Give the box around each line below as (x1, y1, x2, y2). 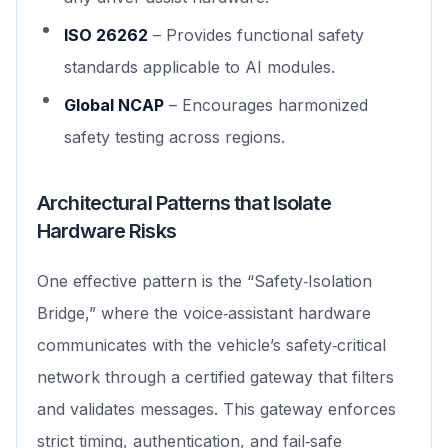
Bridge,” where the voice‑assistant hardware (37, 303, 371, 324)
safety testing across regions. (64, 127, 285, 148)
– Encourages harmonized (164, 95, 368, 116)
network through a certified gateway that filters (37, 367, 394, 388)
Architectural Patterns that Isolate (37, 191, 331, 216)
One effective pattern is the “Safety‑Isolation (37, 271, 372, 292)
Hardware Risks (37, 219, 176, 244)
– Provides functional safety (148, 25, 364, 46)
